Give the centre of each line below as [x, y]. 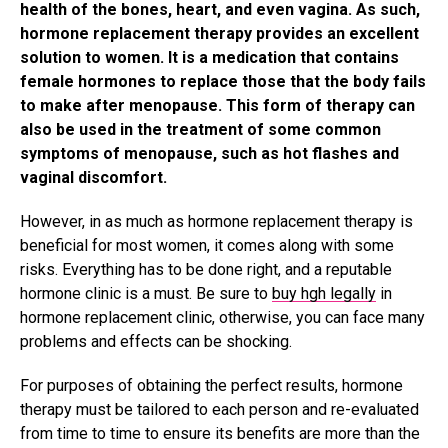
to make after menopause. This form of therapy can [217, 106]
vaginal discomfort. [93, 178]
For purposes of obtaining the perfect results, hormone [211, 386]
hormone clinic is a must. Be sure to [146, 294]
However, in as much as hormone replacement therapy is [216, 222]
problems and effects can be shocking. [158, 342]
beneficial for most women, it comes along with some [207, 246]
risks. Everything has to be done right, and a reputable [206, 270]
